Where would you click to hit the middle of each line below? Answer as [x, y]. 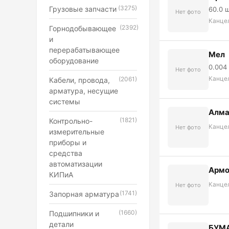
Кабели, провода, [79, 80]
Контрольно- [71, 121]
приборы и [68, 142]
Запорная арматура [84, 194]
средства [66, 153]
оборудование [74, 61]
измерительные [77, 132]
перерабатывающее [84, 50]
